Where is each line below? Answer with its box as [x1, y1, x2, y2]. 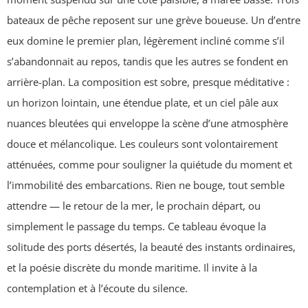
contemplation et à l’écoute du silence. [7, 281, 188, 296]
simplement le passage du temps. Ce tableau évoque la [7, 219, 266, 234]
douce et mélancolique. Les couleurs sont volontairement [7, 137, 278, 151]
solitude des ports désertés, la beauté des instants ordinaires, [7, 240, 296, 254]
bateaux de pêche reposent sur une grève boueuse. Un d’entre [7, 13, 300, 27]
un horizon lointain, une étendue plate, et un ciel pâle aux [7, 96, 278, 110]
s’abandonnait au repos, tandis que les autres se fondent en [7, 54, 288, 69]
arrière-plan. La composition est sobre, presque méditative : [7, 75, 289, 89]
